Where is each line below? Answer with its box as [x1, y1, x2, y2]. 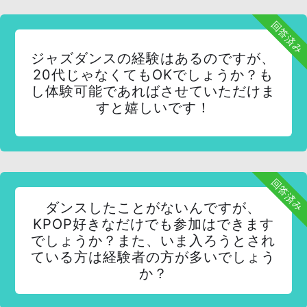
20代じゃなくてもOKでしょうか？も [33, 66, 274, 83]
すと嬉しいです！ [95, 99, 211, 116]
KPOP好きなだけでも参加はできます [32, 216, 274, 232]
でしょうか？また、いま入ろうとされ [31, 232, 276, 249]
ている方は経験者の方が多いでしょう [31, 249, 276, 265]
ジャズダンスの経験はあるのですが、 [31, 50, 276, 66]
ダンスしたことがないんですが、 [45, 199, 262, 216]
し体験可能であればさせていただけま [31, 83, 276, 99]
